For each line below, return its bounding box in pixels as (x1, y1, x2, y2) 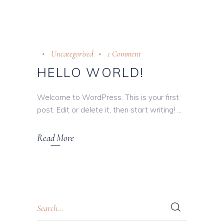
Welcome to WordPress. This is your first (37, 92, 179, 102)
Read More (37, 132, 74, 144)
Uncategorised (51, 48, 93, 59)
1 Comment (107, 48, 141, 59)
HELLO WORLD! (37, 64, 144, 80)
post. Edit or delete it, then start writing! (37, 105, 177, 114)
